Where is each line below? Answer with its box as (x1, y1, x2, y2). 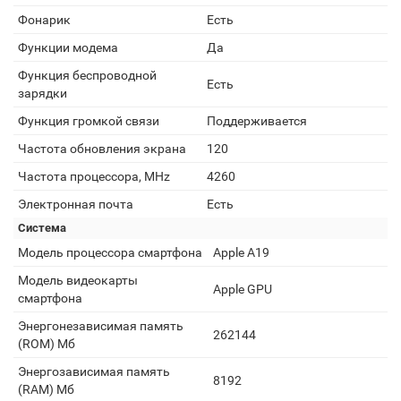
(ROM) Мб (18, 337, 75, 351)
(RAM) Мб (18, 382, 74, 397)
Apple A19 (213, 245, 269, 260)
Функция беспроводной (18, 68, 157, 82)
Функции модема (18, 40, 118, 55)
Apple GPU (213, 282, 272, 296)
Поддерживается (207, 114, 307, 128)
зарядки (18, 86, 67, 100)
